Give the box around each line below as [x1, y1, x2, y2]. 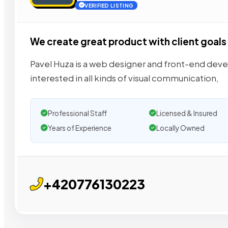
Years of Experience [48, 123, 111, 132]
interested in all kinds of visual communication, [30, 72, 219, 83]
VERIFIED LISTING [84, 2, 134, 9]
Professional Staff [48, 108, 107, 118]
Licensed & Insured [156, 108, 217, 118]
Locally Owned [156, 123, 205, 132]
